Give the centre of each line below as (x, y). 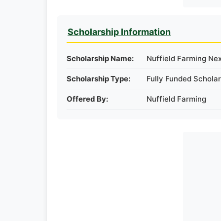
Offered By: (87, 99)
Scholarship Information (119, 32)
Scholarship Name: (100, 58)
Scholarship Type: (98, 79)
